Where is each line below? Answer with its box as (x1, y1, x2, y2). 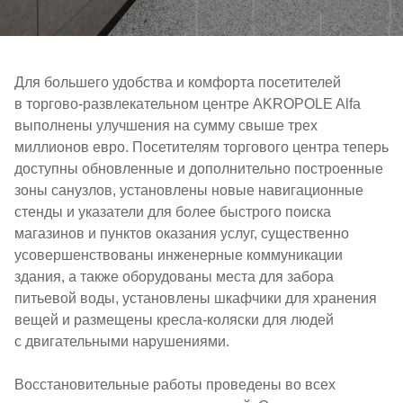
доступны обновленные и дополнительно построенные (14, 161, 383, 176)
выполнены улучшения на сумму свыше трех (14, 118, 318, 133)
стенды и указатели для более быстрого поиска (14, 204, 331, 219)
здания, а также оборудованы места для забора (14, 269, 334, 284)
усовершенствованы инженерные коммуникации (14, 247, 343, 263)
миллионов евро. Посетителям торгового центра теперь (14, 139, 389, 155)
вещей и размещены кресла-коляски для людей (14, 312, 334, 327)
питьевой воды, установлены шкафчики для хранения (14, 291, 377, 306)
